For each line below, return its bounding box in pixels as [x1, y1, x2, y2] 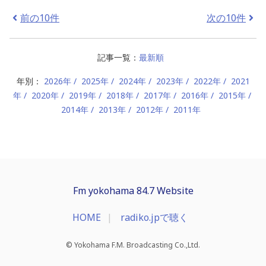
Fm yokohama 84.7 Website [72, 184, 194, 197]
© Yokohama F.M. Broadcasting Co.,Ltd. [66, 240, 200, 250]
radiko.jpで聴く [120, 211, 188, 224]
